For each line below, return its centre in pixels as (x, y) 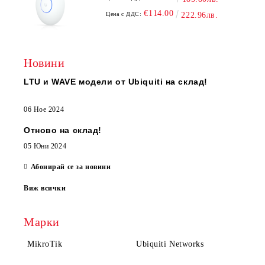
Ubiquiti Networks (170, 244)
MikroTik (45, 244)
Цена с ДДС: (124, 14)
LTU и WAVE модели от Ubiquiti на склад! (116, 82)
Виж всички (45, 188)
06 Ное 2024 (44, 109)
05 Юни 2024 (45, 146)
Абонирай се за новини (71, 167)
